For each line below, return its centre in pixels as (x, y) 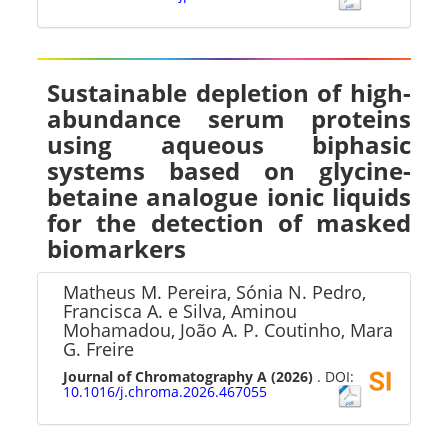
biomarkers (117, 248)
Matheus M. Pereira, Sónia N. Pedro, (215, 292)
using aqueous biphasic (229, 144)
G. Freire (99, 349)
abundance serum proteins (229, 118)
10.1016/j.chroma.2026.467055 (165, 391)
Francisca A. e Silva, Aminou (180, 311)
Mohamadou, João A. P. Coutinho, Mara (228, 330)
